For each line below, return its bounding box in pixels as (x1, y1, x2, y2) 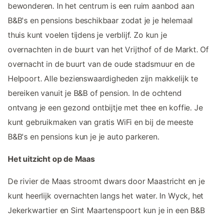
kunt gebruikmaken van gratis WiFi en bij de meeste (8, 117, 194, 127)
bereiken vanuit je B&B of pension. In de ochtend (8, 88, 182, 98)
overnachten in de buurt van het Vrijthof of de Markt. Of (8, 44, 209, 54)
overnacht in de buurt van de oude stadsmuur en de (8, 59, 195, 69)
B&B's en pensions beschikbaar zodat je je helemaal (8, 15, 193, 25)
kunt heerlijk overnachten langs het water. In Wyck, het (8, 190, 204, 201)
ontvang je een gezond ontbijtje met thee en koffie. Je (8, 102, 203, 112)
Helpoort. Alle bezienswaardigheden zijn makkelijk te (8, 73, 198, 83)
